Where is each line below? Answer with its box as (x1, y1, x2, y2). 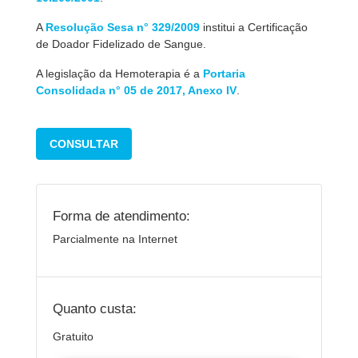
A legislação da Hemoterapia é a (36, 67, 203, 80)
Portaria (203, 67, 245, 80)
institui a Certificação (200, 21, 308, 34)
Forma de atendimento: (53, 208, 190, 224)
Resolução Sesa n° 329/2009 (46, 21, 200, 34)
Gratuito (53, 330, 93, 343)
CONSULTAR (50, 137, 118, 150)
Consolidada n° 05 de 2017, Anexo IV (36, 84, 237, 97)
